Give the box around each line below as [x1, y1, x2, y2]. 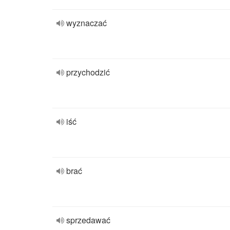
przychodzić [66, 66, 110, 78]
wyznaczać [66, 17, 107, 29]
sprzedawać [66, 214, 110, 226]
